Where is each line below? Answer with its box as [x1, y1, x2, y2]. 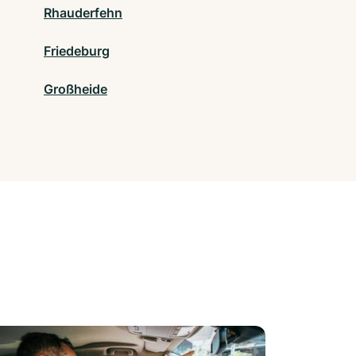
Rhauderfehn [44, 5, 122, 21]
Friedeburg [44, 43, 110, 60]
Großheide [44, 81, 107, 98]
